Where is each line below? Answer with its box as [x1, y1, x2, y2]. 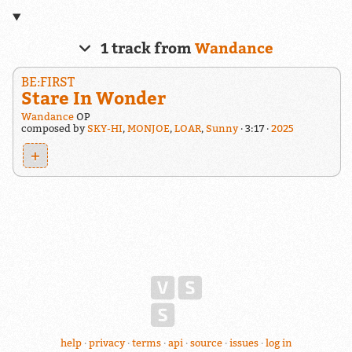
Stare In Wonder [20, 87, 166, 109]
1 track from [97, 38, 195, 57]
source [189, 337, 222, 350]
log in [265, 337, 292, 350]
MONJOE [126, 122, 170, 134]
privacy [88, 337, 125, 350]
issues [229, 337, 258, 350]
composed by [20, 122, 87, 134]
